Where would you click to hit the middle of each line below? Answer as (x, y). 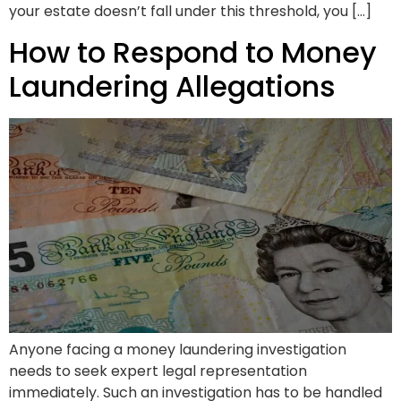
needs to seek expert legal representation (158, 371)
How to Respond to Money (193, 52)
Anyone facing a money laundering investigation (178, 350)
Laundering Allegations (172, 86)
